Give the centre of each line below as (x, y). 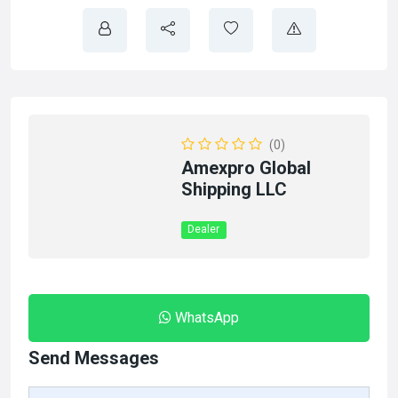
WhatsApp (207, 318)
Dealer (204, 229)
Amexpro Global (247, 168)
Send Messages (94, 358)
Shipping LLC (235, 189)
